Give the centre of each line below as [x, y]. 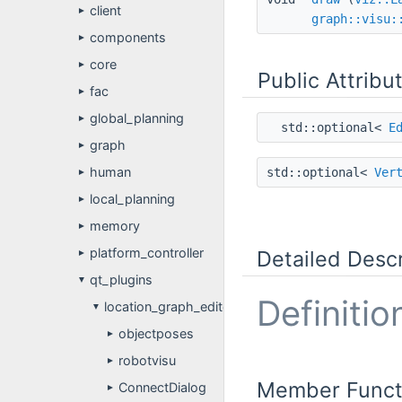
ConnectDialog [162, 387]
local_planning [132, 199]
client [105, 10]
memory [115, 226]
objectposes [156, 333]
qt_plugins [121, 280]
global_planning [137, 118]
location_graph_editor [170, 306]
